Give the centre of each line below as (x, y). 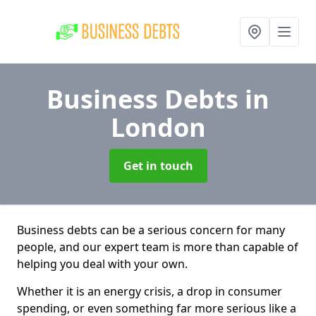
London (158, 127)
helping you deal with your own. (102, 264)
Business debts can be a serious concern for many (151, 230)
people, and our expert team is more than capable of (158, 247)
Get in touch (158, 166)
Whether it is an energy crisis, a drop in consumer (150, 291)
